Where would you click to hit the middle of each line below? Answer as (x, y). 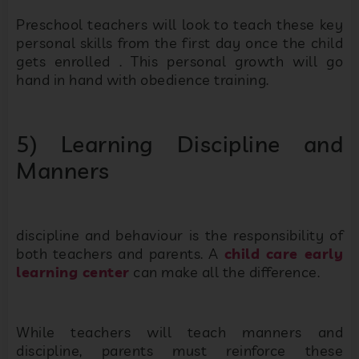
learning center (73, 272)
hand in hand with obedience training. (143, 80)
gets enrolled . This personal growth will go (179, 62)
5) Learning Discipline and (179, 143)
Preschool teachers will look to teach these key (179, 25)
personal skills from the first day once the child (179, 43)
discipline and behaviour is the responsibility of (179, 236)
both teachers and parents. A (120, 254)
